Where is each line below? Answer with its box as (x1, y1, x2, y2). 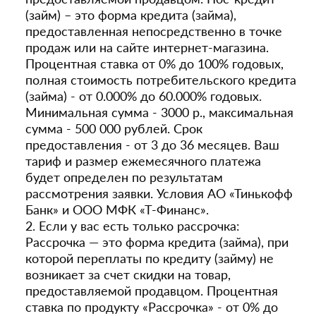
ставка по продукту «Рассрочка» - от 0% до (25, 299, 278, 315)
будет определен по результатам (25, 169, 223, 185)
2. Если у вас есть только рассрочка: (25, 218, 240, 233)
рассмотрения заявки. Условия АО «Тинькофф (25, 186, 293, 201)
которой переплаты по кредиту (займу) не (25, 250, 274, 266)
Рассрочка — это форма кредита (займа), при (25, 234, 288, 250)
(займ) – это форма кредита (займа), (25, 7, 236, 23)
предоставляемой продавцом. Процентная (25, 283, 278, 298)
